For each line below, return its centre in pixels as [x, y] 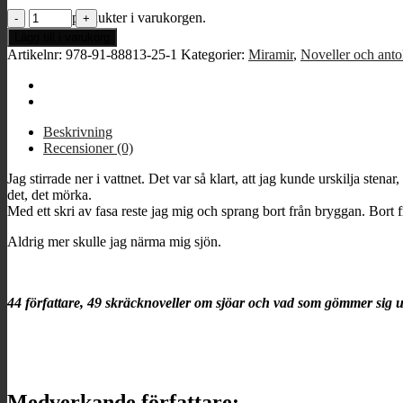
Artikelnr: [36, 54]
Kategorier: [215, 54]
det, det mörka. [49, 194]
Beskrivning [78, 131]
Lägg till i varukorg [62, 37]
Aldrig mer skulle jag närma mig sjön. [114, 241]
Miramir [271, 54]
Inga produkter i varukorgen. [125, 17]
